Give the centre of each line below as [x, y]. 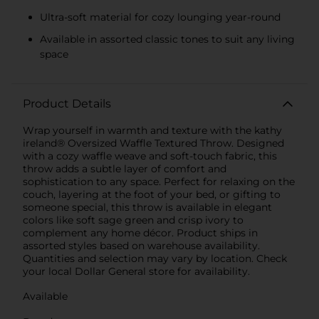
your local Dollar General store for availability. [136, 271]
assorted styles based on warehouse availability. [141, 245]
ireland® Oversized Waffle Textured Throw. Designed [153, 143]
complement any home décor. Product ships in [140, 232]
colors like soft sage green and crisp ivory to [133, 220]
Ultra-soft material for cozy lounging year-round [160, 17]
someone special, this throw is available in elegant [147, 207]
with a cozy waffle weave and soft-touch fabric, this [150, 156]
